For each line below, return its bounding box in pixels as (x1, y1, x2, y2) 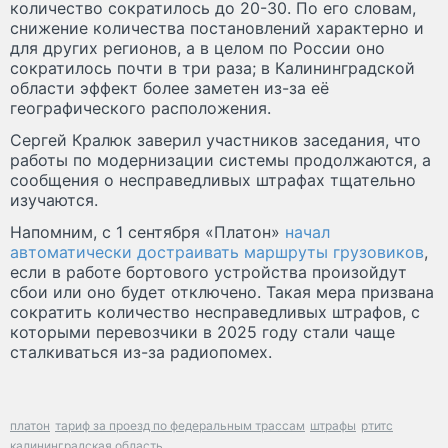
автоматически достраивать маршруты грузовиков (10, 241, 424, 262)
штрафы (310, 417, 356, 433)
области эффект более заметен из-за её (10, 77, 329, 98)
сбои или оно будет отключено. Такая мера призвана (10, 281, 434, 302)
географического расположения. (10, 97, 271, 118)
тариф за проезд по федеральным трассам (55, 417, 305, 433)
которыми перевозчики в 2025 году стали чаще (10, 321, 395, 342)
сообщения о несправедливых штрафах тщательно (10, 169, 416, 190)
